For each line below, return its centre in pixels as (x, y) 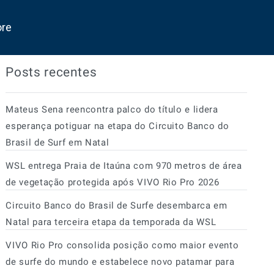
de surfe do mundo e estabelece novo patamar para (120, 262)
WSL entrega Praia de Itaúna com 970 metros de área (124, 166)
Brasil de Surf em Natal (57, 143)
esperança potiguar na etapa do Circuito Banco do (117, 126)
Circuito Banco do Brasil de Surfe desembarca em (117, 206)
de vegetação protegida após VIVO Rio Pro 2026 (113, 182)
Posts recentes (51, 72)
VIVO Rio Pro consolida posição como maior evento (122, 245)
